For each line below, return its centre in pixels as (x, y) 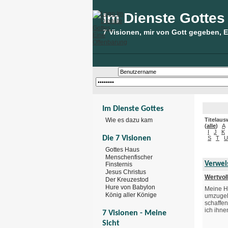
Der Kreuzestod (127, 179)
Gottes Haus (122, 149)
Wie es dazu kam (129, 120)
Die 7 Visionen (127, 138)
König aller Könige (131, 195)
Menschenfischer (129, 157)
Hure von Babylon (130, 187)
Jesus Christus (126, 172)
